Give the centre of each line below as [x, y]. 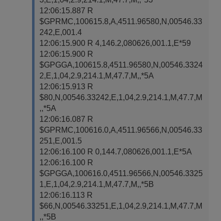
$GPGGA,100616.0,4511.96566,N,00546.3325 [121, 173]
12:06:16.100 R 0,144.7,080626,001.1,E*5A [116, 152]
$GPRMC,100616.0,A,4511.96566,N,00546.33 [121, 130]
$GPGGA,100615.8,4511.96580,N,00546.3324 [121, 65]
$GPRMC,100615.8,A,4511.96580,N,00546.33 [121, 21]
